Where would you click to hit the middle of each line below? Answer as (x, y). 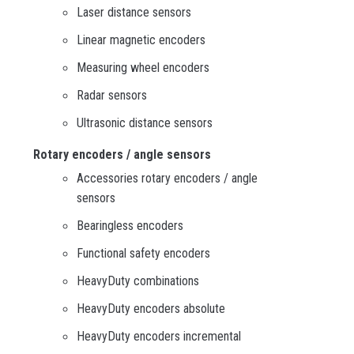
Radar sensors (112, 96)
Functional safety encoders (143, 254)
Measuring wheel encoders (143, 68)
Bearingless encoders (130, 226)
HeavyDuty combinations (138, 281)
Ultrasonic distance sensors (145, 123)
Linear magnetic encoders (141, 40)
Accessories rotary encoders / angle (167, 179)
